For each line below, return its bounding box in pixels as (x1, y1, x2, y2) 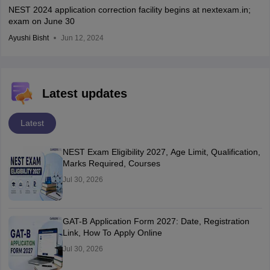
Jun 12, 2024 (60, 34, 104, 43)
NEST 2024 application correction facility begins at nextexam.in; (8, 5, 251, 15)
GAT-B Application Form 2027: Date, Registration (62, 216, 250, 227)
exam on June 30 (8, 16, 75, 27)
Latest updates (42, 87, 127, 101)
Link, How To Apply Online (62, 228, 162, 238)
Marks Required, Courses (62, 159, 160, 169)
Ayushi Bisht (8, 34, 49, 43)
